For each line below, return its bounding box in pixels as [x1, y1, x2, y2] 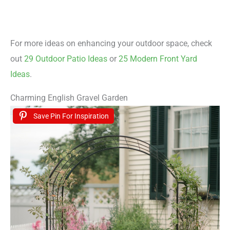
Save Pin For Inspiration [33, 111, 109, 120]
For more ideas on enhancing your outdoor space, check [10, 38, 212, 48]
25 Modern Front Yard [119, 53, 197, 64]
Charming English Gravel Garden [10, 92, 128, 103]
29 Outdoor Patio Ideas [24, 53, 107, 64]
